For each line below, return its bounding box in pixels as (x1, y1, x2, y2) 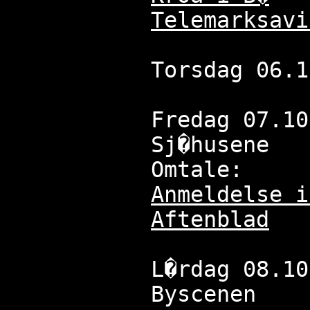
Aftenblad (151, 207, 269, 232)
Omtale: (151, 157, 243, 183)
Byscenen (151, 282, 256, 307)
